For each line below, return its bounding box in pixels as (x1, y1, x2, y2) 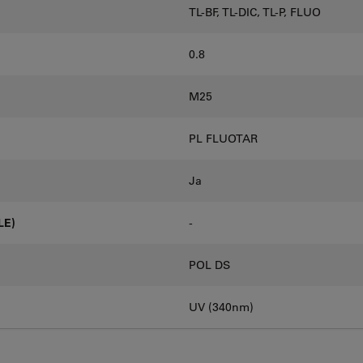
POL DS (189, 258, 230, 272)
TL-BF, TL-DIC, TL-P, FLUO (189, 5, 321, 19)
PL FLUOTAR (189, 131, 258, 146)
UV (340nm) (189, 300, 254, 314)
